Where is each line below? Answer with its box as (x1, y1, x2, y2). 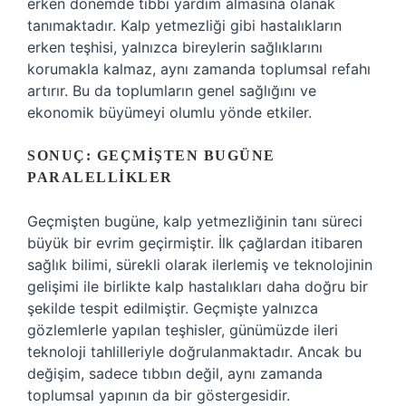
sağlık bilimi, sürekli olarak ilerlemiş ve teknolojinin (27, 256, 372, 274)
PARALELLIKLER (27, 169, 173, 185)
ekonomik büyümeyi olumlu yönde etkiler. (27, 103, 312, 121)
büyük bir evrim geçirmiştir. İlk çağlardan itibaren (27, 234, 362, 252)
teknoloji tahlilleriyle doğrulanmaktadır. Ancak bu (27, 343, 362, 361)
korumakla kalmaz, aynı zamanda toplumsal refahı (27, 60, 371, 78)
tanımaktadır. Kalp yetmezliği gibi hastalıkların (27, 16, 342, 34)
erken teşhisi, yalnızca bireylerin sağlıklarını (27, 38, 323, 56)
